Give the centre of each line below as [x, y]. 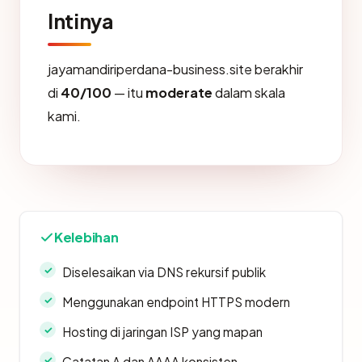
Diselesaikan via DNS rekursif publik [164, 272]
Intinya [80, 21]
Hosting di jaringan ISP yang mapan [162, 332]
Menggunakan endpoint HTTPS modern [176, 302]
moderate [179, 93]
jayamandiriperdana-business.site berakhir [175, 69]
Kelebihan [86, 238]
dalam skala [249, 93]
